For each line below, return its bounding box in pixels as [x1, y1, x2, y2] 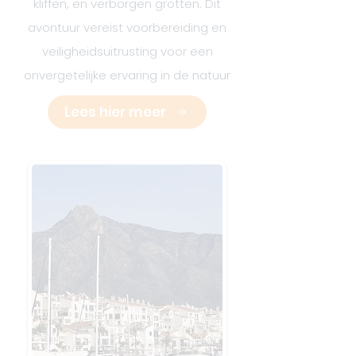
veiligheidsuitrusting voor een [41, 43, 213, 60]
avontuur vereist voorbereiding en [28, 19, 226, 36]
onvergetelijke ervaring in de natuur [24, 67, 230, 83]
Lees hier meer [64, 103, 166, 122]
